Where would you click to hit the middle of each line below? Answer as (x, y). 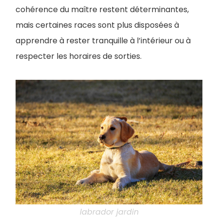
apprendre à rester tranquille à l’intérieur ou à (103, 41)
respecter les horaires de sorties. (79, 56)
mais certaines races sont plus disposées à (97, 25)
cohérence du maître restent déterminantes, (102, 9)
